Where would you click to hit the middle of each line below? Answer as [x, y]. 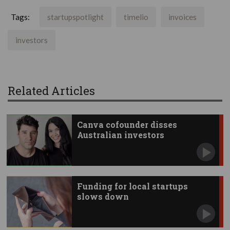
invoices [183, 17]
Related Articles [51, 90]
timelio [136, 17]
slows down [103, 196]
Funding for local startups [132, 186]
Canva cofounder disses [127, 124]
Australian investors [120, 135]
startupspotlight [75, 17]
